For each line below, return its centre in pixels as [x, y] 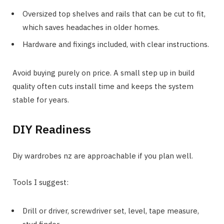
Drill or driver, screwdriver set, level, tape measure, [111, 210]
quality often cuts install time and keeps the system [103, 86]
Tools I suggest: [40, 182]
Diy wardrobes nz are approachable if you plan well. [103, 155]
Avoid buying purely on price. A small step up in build [103, 73]
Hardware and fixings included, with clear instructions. [116, 44]
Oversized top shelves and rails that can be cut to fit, [114, 13]
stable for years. [41, 100]
